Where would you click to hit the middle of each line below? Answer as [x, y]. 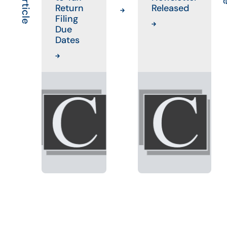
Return [69, 8]
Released [170, 8]
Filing [67, 18]
